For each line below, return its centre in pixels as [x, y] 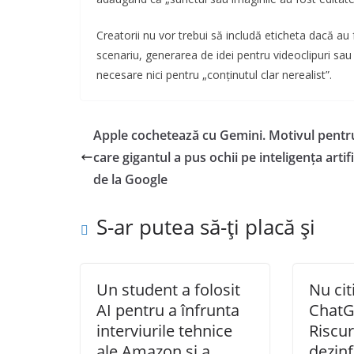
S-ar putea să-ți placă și [206, 227]
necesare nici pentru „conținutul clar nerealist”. [214, 75]
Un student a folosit [168, 290]
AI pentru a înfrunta [168, 311]
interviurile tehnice [164, 331]
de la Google [130, 180]
